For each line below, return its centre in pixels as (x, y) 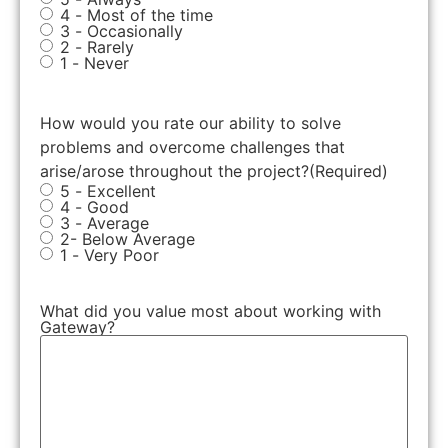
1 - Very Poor (109, 254)
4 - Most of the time (136, 14)
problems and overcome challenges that (192, 146)
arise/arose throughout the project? (174, 170)
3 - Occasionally (121, 30)
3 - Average (104, 222)
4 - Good (94, 206)
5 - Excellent (108, 190)
